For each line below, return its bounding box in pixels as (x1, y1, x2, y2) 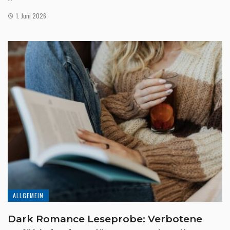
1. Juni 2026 (15, 11, 46, 20)
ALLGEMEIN (13, 191, 44, 200)
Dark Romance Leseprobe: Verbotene (8, 213, 202, 225)
